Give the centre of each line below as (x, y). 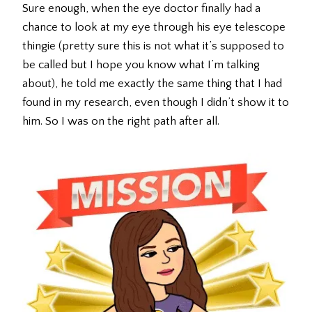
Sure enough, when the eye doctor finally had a (141, 9)
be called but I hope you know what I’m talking (141, 65)
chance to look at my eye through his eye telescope (154, 28)
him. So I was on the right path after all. (121, 122)
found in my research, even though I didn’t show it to (156, 103)
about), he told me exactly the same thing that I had (152, 84)
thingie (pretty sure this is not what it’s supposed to (153, 46)
